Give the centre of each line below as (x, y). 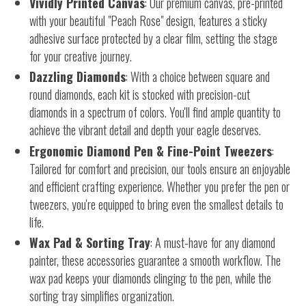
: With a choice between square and (198, 77)
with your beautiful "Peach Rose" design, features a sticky (148, 20)
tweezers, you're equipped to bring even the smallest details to (156, 204)
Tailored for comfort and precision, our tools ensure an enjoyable (160, 168)
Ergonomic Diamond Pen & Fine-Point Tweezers (151, 151)
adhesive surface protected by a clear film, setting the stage (153, 38)
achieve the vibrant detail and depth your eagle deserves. (145, 130)
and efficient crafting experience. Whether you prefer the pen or (159, 186)
